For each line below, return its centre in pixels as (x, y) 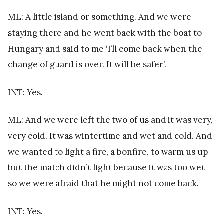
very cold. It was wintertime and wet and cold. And (110, 136)
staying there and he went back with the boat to (105, 32)
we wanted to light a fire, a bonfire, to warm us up (108, 151)
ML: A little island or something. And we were (100, 17)
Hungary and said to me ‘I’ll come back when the (105, 48)
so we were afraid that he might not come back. (103, 183)
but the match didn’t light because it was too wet (106, 167)
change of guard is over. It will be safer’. (87, 64)
